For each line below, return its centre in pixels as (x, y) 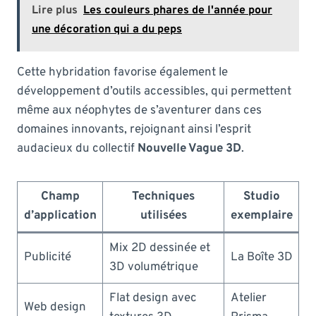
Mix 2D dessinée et (159, 248)
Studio (261, 196)
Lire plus (55, 10)
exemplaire (261, 215)
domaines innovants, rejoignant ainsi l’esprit (134, 129)
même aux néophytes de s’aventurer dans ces (139, 110)
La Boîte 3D (261, 257)
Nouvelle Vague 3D (189, 148)
